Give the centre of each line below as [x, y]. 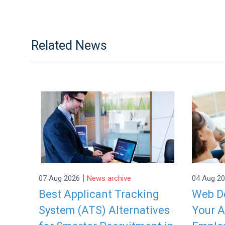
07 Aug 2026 [59, 178]
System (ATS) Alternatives [104, 210]
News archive [109, 178]
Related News [69, 45]
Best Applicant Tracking [99, 194]
